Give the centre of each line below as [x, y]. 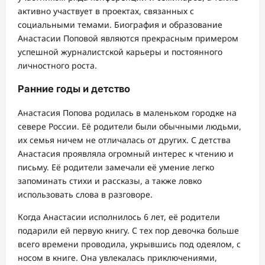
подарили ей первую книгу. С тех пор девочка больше [128, 230]
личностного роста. [57, 65]
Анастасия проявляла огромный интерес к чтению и [126, 153]
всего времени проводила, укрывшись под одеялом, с [129, 244]
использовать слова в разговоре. [85, 194]
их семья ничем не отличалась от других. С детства [124, 140]
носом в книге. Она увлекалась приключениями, [117, 257]
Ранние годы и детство [74, 89]
